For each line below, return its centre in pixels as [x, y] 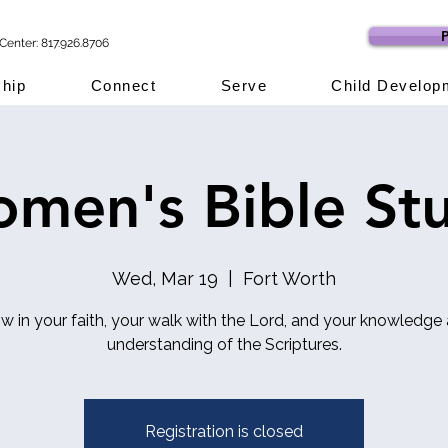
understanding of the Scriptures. [224, 344]
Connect [123, 85]
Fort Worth [289, 278]
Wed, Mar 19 [165, 278]
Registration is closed [224, 431]
